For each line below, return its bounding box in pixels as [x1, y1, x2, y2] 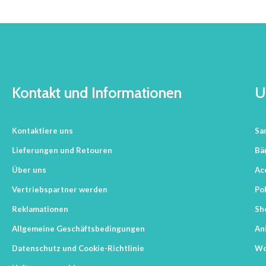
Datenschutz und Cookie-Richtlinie [12, 243, 144, 254]
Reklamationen [12, 204, 68, 214]
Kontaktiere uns [12, 126, 73, 136]
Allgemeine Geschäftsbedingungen [12, 224, 145, 234]
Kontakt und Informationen [12, 84, 182, 102]
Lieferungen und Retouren [12, 145, 112, 156]
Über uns [12, 165, 46, 175]
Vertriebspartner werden [12, 185, 107, 195]
